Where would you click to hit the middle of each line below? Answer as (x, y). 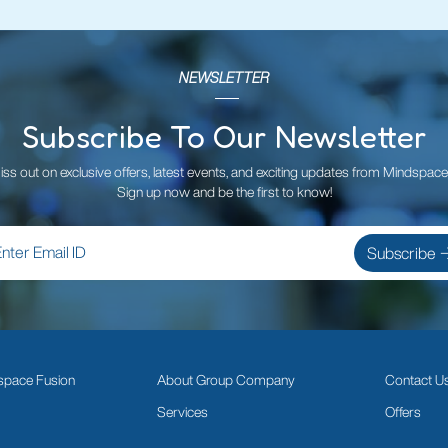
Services (183, 411)
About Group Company (226, 380)
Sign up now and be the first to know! (224, 192)
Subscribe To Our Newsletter (224, 136)
